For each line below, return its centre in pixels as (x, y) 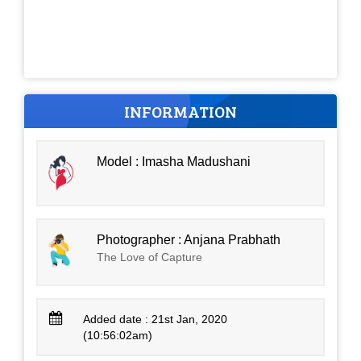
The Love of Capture (150, 257)
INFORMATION (180, 111)
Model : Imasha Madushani (174, 161)
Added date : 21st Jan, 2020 (156, 319)
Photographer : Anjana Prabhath (189, 239)
